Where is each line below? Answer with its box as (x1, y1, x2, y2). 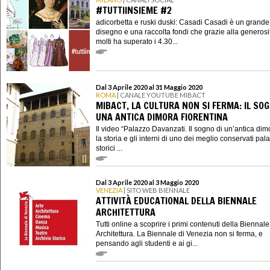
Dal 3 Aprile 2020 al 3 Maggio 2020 (96, 178, 199, 187)
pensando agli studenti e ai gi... (96, 239, 198, 248)
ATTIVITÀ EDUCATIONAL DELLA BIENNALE (96, 193, 257, 207)
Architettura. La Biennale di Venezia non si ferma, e (96, 229, 263, 238)
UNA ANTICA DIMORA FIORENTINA (96, 110, 228, 124)
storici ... (96, 143, 122, 152)
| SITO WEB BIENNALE (122, 186, 190, 195)
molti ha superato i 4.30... (96, 37, 178, 46)
